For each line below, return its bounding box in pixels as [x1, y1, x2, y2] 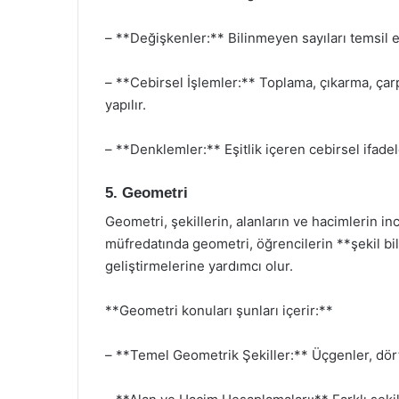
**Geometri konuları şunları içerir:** [105, 302, 333, 319]
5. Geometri [105, 183, 188, 201]
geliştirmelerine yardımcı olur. [105, 257, 293, 274]
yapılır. [105, 95, 146, 113]
